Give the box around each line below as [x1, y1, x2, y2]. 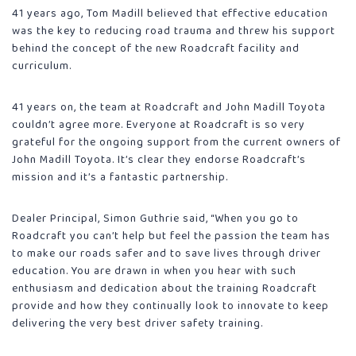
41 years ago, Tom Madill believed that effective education [12, 4, 328, 22]
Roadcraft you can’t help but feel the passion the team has [12, 226, 331, 245]
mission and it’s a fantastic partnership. [12, 168, 228, 186]
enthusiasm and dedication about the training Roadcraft [12, 279, 317, 297]
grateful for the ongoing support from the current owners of [12, 133, 341, 151]
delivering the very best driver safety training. [12, 314, 263, 332]
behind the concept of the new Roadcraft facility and [12, 39, 300, 57]
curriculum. [12, 56, 72, 75]
